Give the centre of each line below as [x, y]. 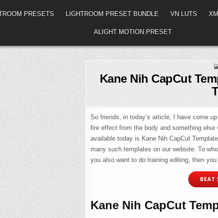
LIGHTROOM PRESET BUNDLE [112, 14]
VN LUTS [183, 14]
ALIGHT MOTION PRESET [133, 32]
